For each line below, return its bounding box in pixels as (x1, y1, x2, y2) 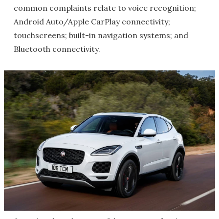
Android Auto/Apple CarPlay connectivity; (14, 16, 170, 26)
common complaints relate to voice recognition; (14, 2, 196, 13)
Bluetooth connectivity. (14, 44, 100, 54)
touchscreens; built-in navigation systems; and (14, 30, 188, 40)
